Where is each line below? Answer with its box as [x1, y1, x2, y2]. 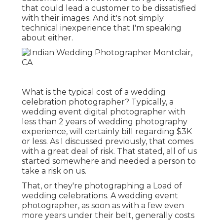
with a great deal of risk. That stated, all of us [22, 146, 197, 156]
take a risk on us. [22, 166, 86, 176]
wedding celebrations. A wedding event [22, 190, 178, 200]
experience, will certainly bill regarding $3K [22, 126, 192, 136]
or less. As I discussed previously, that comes [22, 136, 193, 146]
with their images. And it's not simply [22, 13, 164, 23]
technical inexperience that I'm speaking [22, 23, 182, 33]
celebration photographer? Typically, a [22, 97, 174, 107]
